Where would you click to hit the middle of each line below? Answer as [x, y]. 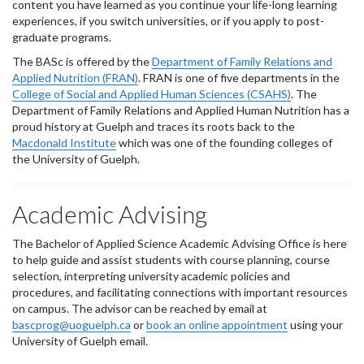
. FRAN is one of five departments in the [239, 78]
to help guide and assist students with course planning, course [171, 260]
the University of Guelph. [76, 159]
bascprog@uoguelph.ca [71, 325]
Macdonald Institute [64, 143]
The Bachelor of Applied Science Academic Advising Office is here [180, 243]
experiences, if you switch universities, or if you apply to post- [168, 21]
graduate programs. [62, 37]
